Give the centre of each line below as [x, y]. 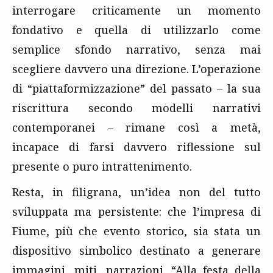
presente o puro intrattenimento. [102, 167]
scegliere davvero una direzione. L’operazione [136, 69]
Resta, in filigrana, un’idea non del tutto [136, 192]
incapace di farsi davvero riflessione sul [136, 147]
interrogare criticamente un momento [136, 11]
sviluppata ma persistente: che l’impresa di [136, 212]
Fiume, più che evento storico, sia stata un [136, 231]
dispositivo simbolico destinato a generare [136, 251]
